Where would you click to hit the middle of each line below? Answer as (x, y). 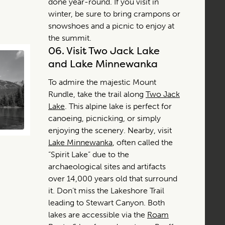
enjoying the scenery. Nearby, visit (110, 130)
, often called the (143, 142)
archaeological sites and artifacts (107, 166)
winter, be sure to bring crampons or (114, 14)
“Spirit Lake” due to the (89, 154)
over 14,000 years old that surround (113, 178)
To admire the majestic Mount (102, 82)
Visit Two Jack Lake (113, 50)
